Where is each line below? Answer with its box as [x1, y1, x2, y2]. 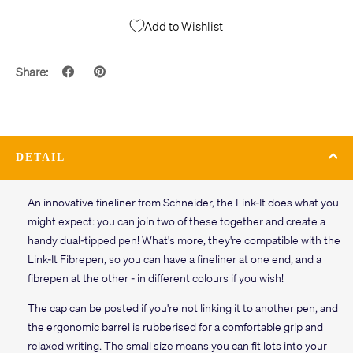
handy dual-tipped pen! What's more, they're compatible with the [28, 232, 340, 247]
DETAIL [16, 150, 65, 163]
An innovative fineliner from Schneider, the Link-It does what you [28, 194, 339, 209]
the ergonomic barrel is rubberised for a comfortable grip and [28, 318, 323, 333]
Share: [16, 63, 48, 80]
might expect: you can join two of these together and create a [28, 213, 325, 228]
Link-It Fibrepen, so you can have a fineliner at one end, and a [28, 251, 321, 266]
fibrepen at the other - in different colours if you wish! [28, 269, 284, 284]
